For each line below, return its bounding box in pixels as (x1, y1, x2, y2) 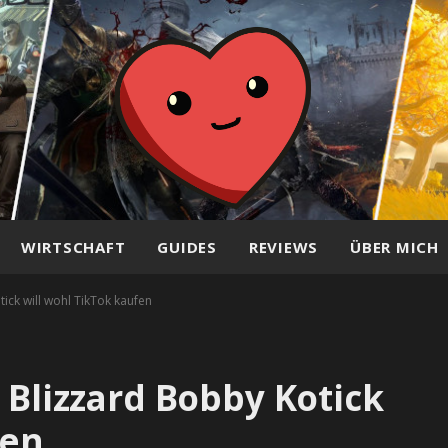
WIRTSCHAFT (20, 237, 126, 257)
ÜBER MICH (350, 237, 439, 257)
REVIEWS (248, 237, 318, 257)
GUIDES (157, 237, 217, 257)
